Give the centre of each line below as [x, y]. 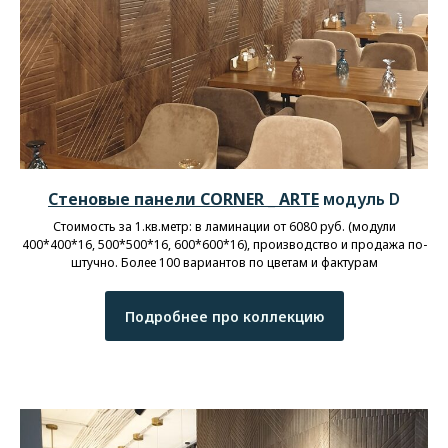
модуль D [359, 199]
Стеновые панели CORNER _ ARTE [183, 199]
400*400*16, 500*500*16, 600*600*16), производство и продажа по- [224, 245]
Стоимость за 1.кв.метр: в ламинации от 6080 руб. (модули [224, 227]
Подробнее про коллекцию [224, 316]
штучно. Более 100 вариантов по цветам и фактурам [224, 263]
